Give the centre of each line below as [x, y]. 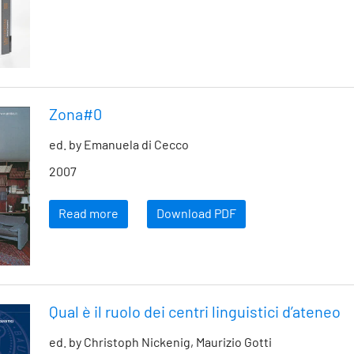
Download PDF [196, 214]
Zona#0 [75, 115]
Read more [88, 214]
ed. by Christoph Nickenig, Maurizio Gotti [160, 343]
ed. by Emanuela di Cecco [119, 145]
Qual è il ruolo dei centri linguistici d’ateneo [195, 313]
